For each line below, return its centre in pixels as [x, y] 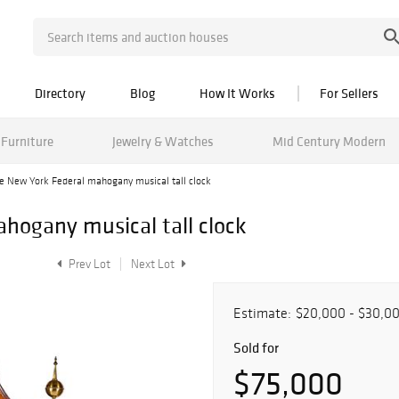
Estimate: [262, 313]
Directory [60, 93]
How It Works [237, 93]
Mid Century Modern [329, 141]
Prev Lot [88, 264]
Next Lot [154, 264]
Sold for [256, 347]
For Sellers [349, 93]
